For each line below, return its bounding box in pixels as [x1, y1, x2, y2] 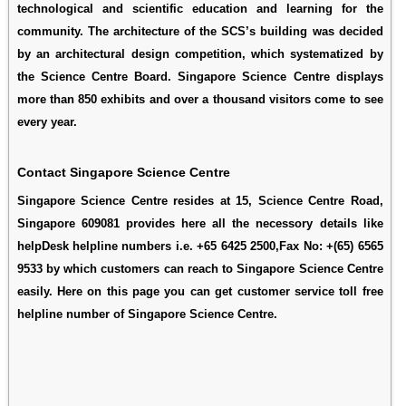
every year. [16, 114, 77, 129]
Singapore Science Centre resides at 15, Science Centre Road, [16, 193, 383, 208]
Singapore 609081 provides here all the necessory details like [16, 216, 383, 230]
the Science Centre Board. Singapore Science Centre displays [16, 69, 383, 83]
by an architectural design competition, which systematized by [16, 46, 383, 61]
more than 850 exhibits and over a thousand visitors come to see [16, 92, 383, 106]
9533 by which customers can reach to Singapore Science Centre [16, 261, 383, 275]
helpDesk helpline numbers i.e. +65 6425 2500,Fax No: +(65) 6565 [16, 238, 383, 253]
